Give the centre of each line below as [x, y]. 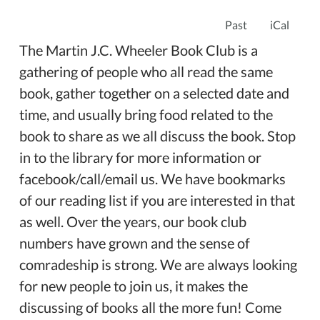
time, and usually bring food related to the [146, 114]
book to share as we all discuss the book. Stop [157, 136]
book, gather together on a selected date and [154, 93]
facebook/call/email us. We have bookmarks [152, 179]
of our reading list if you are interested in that [157, 200]
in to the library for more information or [140, 157]
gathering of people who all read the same [146, 71]
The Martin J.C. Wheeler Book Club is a [139, 50]
